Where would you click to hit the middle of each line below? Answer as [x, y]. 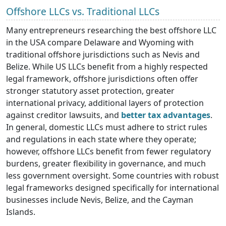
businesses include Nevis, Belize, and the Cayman [100, 200]
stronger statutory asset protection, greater [90, 91]
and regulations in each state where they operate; [101, 139]
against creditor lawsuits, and [64, 115]
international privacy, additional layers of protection [105, 103]
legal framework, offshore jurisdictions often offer [102, 78]
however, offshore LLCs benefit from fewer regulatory [108, 151]
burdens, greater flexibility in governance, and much [106, 163]
